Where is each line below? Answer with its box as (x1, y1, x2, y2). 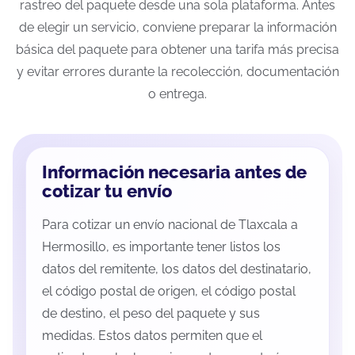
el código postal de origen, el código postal (42, 284, 296, 300)
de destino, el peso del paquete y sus (42, 306, 260, 322)
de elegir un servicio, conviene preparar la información (18, 20, 337, 36)
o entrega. (148, 86, 207, 102)
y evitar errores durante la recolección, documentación (16, 64, 339, 80)
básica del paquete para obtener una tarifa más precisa (16, 42, 339, 58)
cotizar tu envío (42, 181, 172, 202)
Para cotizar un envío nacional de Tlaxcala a (42, 217, 298, 233)
